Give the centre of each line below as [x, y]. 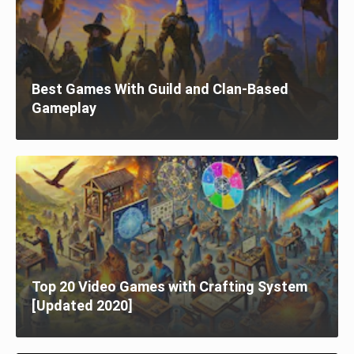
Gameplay [64, 108]
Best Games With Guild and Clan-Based [160, 89]
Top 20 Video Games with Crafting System [169, 287]
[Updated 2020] [82, 306]
